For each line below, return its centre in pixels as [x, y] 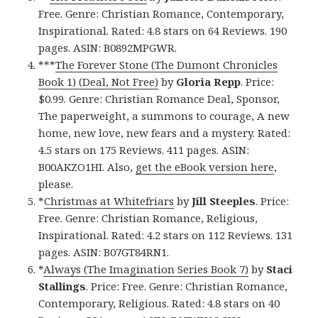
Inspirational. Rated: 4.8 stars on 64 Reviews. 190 [163, 31]
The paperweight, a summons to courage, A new [164, 116]
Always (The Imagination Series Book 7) [146, 269]
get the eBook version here [205, 167]
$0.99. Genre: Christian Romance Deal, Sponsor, [159, 99]
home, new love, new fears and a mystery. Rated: [165, 133]
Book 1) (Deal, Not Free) [99, 82]
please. [56, 184]
